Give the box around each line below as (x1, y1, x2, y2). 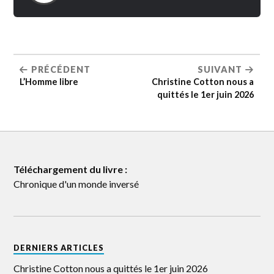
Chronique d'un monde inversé (13, 178, 139, 190)
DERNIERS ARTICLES (13, 243, 105, 253)
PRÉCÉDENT (31, 64, 91, 75)
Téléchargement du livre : (13, 163, 128, 175)
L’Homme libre (20, 76, 79, 87)
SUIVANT (198, 64, 243, 75)
